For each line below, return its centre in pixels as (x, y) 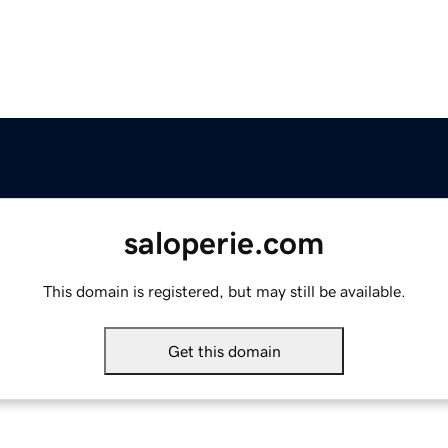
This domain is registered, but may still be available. (224, 291)
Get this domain (224, 351)
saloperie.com (224, 243)
